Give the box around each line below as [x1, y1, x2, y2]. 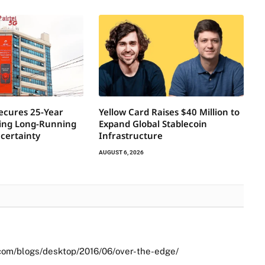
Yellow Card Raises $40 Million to [98, 105, 240, 118]
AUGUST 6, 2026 [98, 148, 144, 156]
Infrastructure [98, 129, 163, 141]
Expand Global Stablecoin [98, 117, 207, 130]
